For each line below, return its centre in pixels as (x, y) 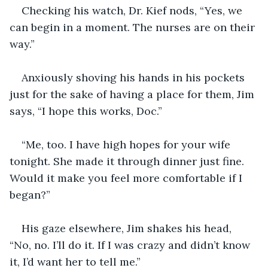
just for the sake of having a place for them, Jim (133, 94)
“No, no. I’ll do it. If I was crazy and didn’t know (131, 245)
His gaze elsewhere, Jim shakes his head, (128, 228)
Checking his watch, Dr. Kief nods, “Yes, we (133, 10)
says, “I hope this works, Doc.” (86, 111)
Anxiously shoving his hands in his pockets (135, 77)
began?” (30, 194)
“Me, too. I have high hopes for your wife (127, 144)
